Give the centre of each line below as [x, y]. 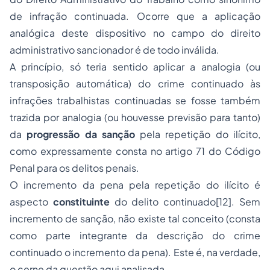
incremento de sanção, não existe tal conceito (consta [135, 218]
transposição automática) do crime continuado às [135, 83]
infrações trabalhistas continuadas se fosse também [135, 100]
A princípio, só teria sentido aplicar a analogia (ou [135, 67]
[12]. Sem [238, 202]
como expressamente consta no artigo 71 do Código [135, 151]
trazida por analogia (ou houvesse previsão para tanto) [135, 117]
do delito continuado [163, 202]
